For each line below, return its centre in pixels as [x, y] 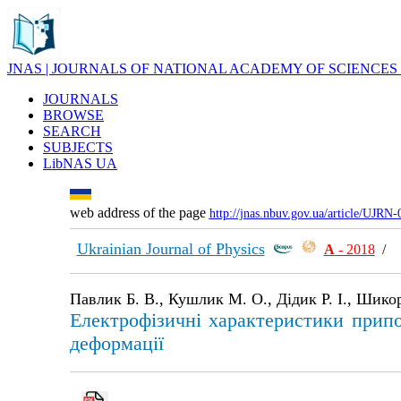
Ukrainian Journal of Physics [171, 249]
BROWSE [73, 115]
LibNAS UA [80, 163]
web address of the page [139, 213]
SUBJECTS [78, 147]
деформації [116, 343]
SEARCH [72, 131]
